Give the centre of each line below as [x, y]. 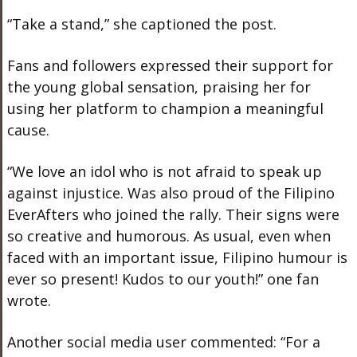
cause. [28, 130]
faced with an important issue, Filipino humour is [177, 257]
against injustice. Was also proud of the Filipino [171, 193]
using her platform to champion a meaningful [165, 108]
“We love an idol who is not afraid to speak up [164, 171]
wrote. [29, 300]
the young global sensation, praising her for [159, 87]
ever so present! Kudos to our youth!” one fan [163, 279]
